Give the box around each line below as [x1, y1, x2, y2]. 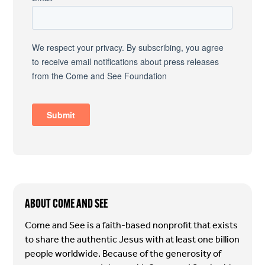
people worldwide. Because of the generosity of [25, 245, 222, 263]
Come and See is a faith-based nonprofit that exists [25, 216, 238, 235]
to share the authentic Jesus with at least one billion [25, 231, 240, 249]
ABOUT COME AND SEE [25, 196, 108, 211]
